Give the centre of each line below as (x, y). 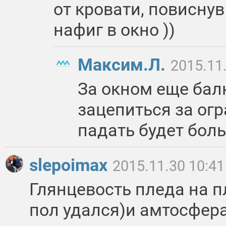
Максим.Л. (124, 65)
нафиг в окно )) (114, 30)
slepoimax (70, 165)
